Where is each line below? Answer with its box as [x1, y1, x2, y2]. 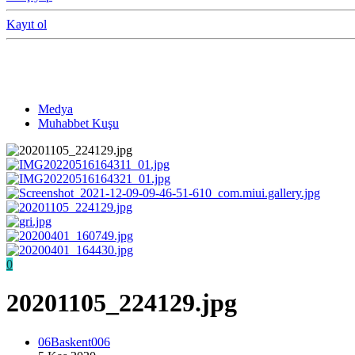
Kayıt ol [6, 17, 47, 32]
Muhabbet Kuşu [38, 116, 119, 130]
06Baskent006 [38, 334, 110, 349]
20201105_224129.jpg [6, 288, 237, 318]
